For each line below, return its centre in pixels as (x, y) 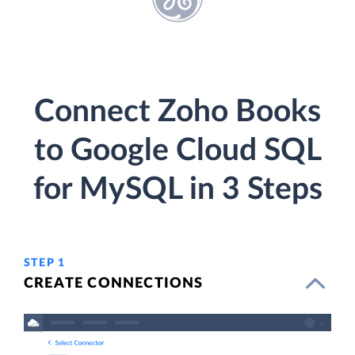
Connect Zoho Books (177, 112)
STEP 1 (45, 263)
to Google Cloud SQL (177, 151)
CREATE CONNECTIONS (114, 283)
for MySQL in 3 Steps (177, 189)
